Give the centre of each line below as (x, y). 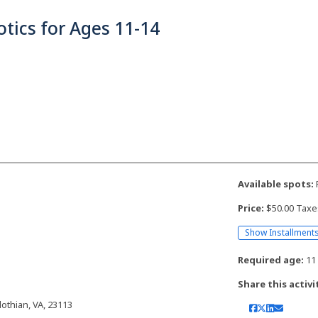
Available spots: (276, 183)
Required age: (271, 260)
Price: (251, 208)
